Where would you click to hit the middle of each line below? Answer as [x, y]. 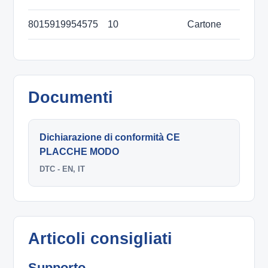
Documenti [71, 98]
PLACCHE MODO [80, 152]
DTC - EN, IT [63, 169]
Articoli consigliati [100, 239]
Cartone [205, 25]
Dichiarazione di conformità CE [110, 138]
